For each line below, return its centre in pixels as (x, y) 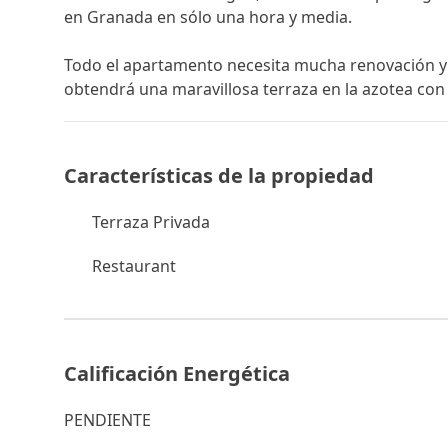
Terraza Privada (151, 222)
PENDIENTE (107, 420)
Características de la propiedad (219, 175)
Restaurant (134, 266)
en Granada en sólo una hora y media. (208, 17)
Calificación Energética (177, 373)
